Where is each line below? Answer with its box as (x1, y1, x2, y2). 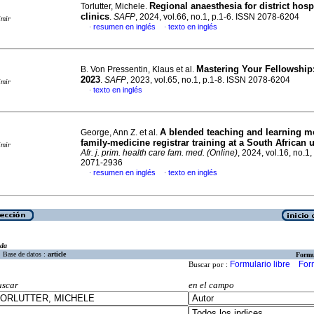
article (48, 250, 66, 259)
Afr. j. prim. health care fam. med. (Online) (81, 148, 238, 158)
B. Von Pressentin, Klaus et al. (81, 64, 196, 74)
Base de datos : (3, 250, 48, 259)
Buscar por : (189, 260, 230, 269)
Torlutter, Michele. (81, 1, 149, 11)
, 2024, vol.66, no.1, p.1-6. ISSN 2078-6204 (135, 12, 299, 22)
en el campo (188, 280, 234, 291)
